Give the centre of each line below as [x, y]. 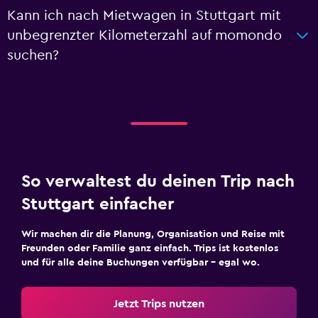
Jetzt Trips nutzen [159, 303]
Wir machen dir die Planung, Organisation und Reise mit [153, 234]
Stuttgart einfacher [98, 204]
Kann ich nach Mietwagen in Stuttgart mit [144, 15]
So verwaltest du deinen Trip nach [158, 181]
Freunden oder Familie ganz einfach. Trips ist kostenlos [150, 248]
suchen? [33, 55]
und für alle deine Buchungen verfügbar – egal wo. [141, 262]
